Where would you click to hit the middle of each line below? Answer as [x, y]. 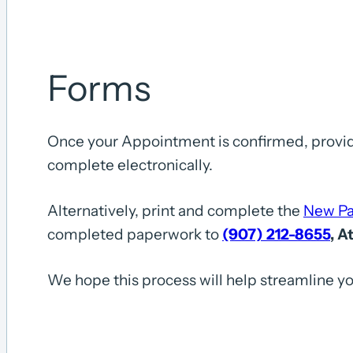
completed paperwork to [135, 234]
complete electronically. [130, 165]
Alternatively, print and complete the [175, 210]
